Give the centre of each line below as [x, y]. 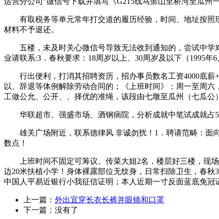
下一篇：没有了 [51, 210]
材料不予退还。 [31, 30]
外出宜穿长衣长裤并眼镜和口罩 [109, 200]
